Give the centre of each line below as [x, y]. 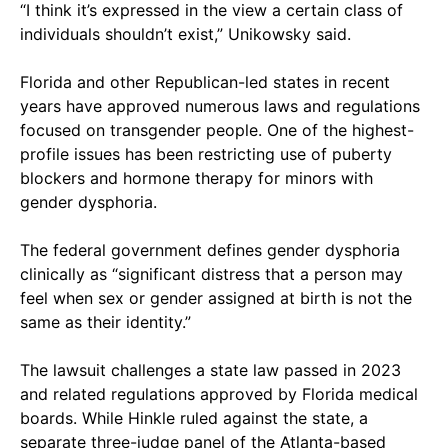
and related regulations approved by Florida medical [219, 393]
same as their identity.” [105, 321]
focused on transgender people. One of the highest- [217, 129]
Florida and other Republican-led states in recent [205, 81]
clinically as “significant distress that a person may [211, 273]
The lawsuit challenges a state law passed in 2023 [210, 369]
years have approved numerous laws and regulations [220, 105]
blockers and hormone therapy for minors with [196, 177]
